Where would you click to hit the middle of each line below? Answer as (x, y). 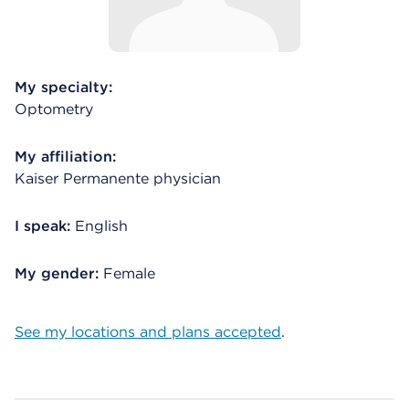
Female (129, 273)
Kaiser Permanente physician (118, 178)
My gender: (59, 273)
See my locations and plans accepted (148, 332)
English (101, 226)
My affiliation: (65, 157)
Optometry (54, 109)
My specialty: (63, 87)
